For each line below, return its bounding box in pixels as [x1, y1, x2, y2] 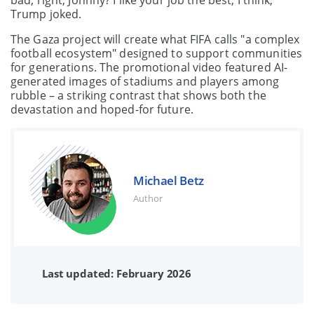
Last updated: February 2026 [42, 266, 191, 281]
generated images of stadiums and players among [11, 74, 280, 90]
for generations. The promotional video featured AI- [11, 60, 288, 76]
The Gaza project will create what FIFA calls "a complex [11, 32, 300, 48]
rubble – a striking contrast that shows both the [11, 88, 266, 104]
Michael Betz [133, 172, 204, 189]
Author [133, 191, 163, 205]
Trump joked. [11, 6, 82, 22]
